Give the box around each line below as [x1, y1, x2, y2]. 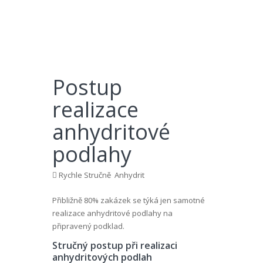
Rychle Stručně [59, 170, 111, 180]
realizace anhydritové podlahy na [52, 208, 173, 218]
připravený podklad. [52, 221, 124, 231]
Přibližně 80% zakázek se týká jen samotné [52, 195, 205, 205]
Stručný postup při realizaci [52, 239, 177, 252]
